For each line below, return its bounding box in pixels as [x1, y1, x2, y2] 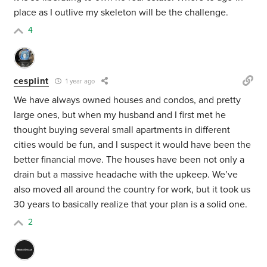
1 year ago [64, 77, 95, 86]
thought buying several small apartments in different [14, 124, 231, 136]
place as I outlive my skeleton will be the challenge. [14, 7, 229, 19]
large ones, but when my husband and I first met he [14, 109, 226, 122]
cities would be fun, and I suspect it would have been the [14, 139, 252, 151]
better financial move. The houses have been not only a [14, 154, 245, 166]
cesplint [14, 75, 49, 86]
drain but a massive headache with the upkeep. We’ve [14, 169, 238, 181]
